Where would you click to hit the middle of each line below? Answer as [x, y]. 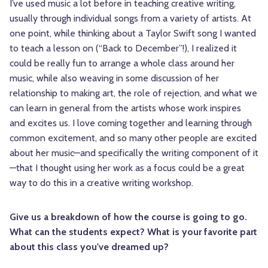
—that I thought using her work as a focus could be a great [127, 168]
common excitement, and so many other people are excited [133, 138]
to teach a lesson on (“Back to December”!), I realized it [123, 48]
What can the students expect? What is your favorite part [133, 232]
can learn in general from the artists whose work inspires [125, 108]
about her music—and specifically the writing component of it [134, 153]
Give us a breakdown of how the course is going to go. [128, 217]
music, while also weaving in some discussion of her [114, 78]
